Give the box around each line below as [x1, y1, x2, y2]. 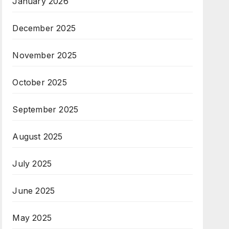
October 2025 [12, 77, 67, 87]
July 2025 [12, 158, 52, 169]
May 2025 [12, 213, 52, 223]
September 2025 [12, 104, 79, 114]
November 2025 [12, 50, 77, 60]
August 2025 [12, 131, 63, 142]
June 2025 [12, 186, 55, 196]
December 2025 [12, 23, 76, 33]
